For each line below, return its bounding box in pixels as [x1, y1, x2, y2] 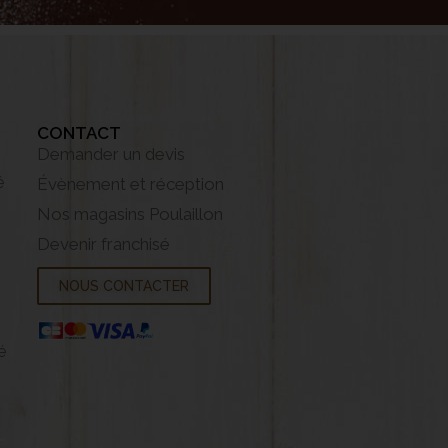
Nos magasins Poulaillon [36, 204, 223, 224]
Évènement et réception [36, 174, 224, 194]
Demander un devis [36, 144, 185, 164]
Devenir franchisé [36, 234, 170, 254]
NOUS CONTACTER [58, 278, 189, 294]
